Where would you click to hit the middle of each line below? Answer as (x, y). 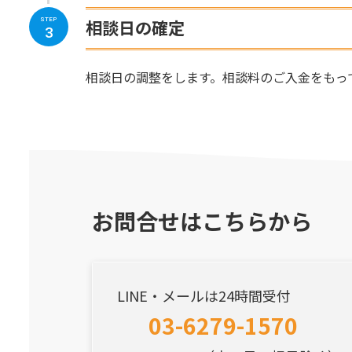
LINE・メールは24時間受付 (204, 295)
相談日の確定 (135, 27)
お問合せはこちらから (202, 220)
